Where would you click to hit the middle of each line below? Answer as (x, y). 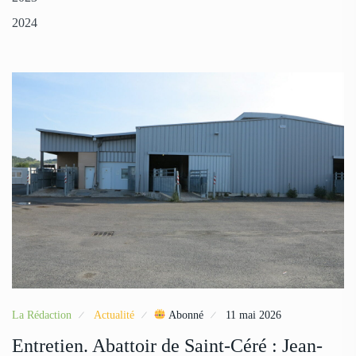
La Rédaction (42, 315)
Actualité (114, 315)
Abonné (184, 315)
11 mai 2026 (253, 315)
